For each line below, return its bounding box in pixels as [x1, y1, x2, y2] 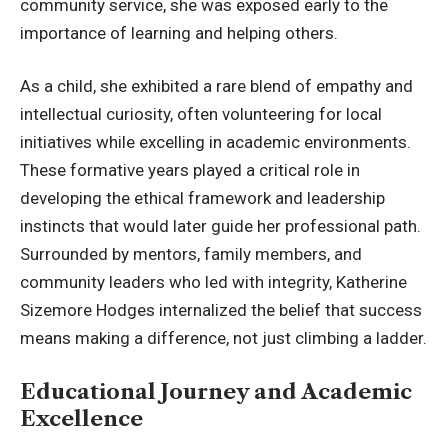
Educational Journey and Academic [20, 378, 412, 404]
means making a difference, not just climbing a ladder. [20, 328, 427, 349]
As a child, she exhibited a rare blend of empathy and [20, 76, 413, 97]
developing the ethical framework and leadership [20, 188, 385, 209]
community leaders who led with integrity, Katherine [20, 272, 407, 293]
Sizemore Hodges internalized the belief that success [20, 300, 422, 321]
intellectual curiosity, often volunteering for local [20, 104, 382, 125]
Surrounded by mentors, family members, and [20, 244, 362, 265]
